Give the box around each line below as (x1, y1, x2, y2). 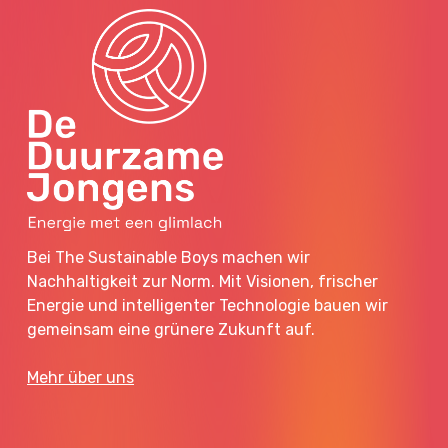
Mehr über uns (27, 367, 135, 387)
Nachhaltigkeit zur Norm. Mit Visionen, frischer (27, 271, 379, 291)
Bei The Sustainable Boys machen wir (27, 247, 311, 267)
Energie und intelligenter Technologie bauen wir (27, 295, 389, 315)
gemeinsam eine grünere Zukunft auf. (27, 319, 316, 339)
